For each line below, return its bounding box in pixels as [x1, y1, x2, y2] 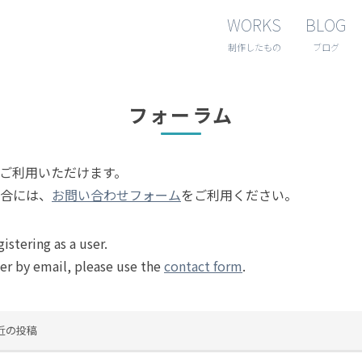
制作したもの [227, 40, 281, 53]
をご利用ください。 [181, 185, 297, 204]
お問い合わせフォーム [52, 185, 181, 204]
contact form [164, 256, 242, 276]
